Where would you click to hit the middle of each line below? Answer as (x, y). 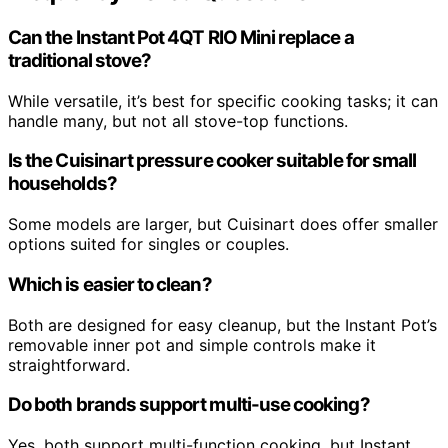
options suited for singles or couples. (148, 244)
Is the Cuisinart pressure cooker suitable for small (212, 161)
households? (62, 184)
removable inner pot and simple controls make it (192, 344)
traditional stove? (80, 60)
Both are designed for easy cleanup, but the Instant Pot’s (222, 324)
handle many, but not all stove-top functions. (178, 120)
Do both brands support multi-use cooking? (189, 405)
